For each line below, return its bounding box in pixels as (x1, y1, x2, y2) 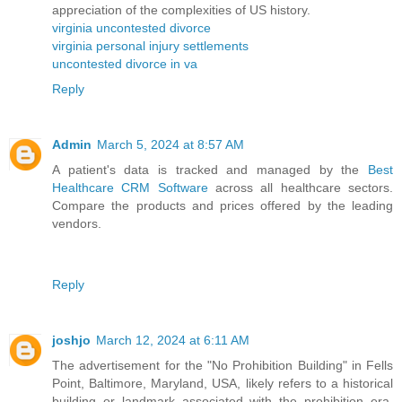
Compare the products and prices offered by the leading (52, 198, 393, 214)
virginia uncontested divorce (52, 21, 211, 36)
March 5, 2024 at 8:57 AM (97, 137, 244, 153)
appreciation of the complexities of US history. (52, 3, 310, 18)
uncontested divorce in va (52, 57, 197, 72)
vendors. (52, 216, 101, 232)
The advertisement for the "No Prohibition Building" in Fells (52, 358, 393, 373)
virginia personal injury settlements (52, 39, 249, 54)
